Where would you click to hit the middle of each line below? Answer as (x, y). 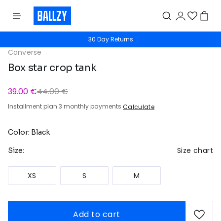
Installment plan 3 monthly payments (65, 106)
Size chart (195, 151)
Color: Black (29, 132)
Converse (25, 52)
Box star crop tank (52, 68)
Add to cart (97, 214)
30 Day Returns (110, 39)
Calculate (139, 107)
